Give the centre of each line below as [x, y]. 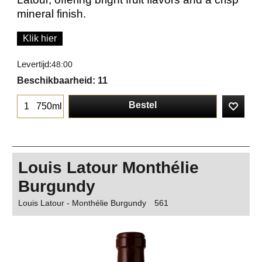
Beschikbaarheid [55, 80]
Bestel [143, 105]
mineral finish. [51, 14]
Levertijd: [34, 65]
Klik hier [40, 39]
